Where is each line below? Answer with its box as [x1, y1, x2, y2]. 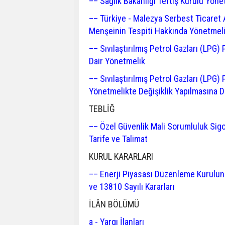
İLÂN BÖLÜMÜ [89, 199, 139, 209]
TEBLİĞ [89, 103, 115, 114]
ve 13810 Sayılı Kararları [89, 181, 175, 192]
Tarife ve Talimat [89, 134, 148, 144]
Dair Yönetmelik [89, 56, 145, 66]
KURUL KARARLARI [89, 151, 153, 162]
